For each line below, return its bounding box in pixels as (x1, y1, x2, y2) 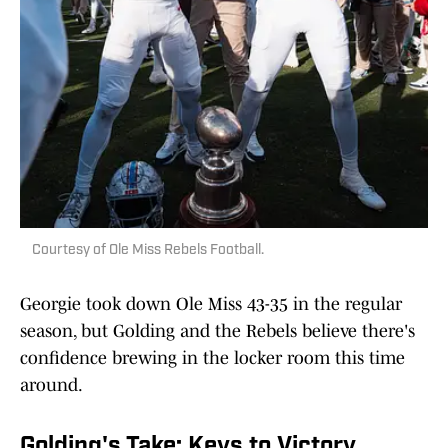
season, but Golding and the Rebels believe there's (20, 321, 415, 342)
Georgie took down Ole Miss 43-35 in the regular (20, 294, 402, 315)
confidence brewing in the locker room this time (20, 348, 405, 369)
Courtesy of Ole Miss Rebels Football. (32, 243, 264, 259)
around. (20, 375, 83, 396)
